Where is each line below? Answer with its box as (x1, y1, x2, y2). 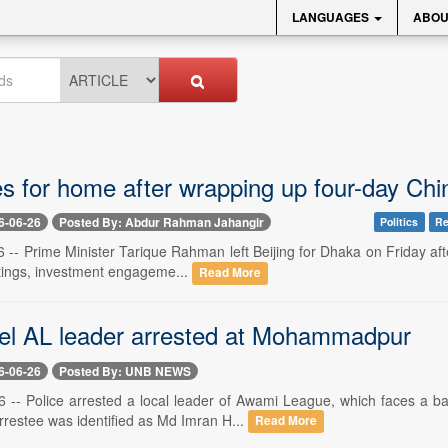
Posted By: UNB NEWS (58, 361, 191, 380)
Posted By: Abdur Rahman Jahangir (58, 213, 264, 232)
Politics (380, 214, 419, 229)
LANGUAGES (292, 8, 372, 26)
